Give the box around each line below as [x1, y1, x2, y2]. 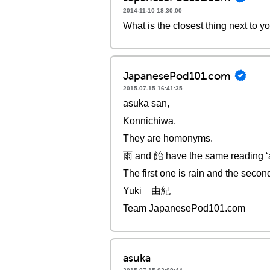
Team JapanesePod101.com [123, 203, 245, 213]
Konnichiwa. [123, 116, 176, 126]
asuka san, [123, 98, 169, 108]
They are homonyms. [123, 133, 213, 143]
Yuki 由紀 [123, 186, 171, 196]
